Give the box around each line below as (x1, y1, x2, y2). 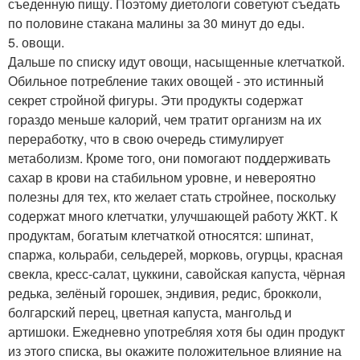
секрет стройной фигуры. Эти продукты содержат (8, 90, 303, 109)
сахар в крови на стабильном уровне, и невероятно (8, 167, 316, 186)
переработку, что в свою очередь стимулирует (8, 129, 284, 148)
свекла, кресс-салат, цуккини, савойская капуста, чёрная (8, 264, 346, 283)
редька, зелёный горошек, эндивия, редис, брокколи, (8, 283, 321, 302)
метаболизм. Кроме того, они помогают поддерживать (8, 148, 330, 167)
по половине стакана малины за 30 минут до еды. (8, 13, 305, 32)
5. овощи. (8, 32, 64, 51)
